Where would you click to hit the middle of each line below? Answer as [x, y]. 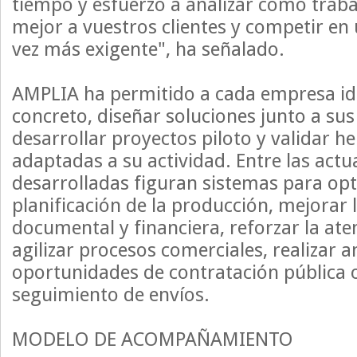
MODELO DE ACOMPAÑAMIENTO [153, 339]
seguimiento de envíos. [111, 295]
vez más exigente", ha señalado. [148, 49]
